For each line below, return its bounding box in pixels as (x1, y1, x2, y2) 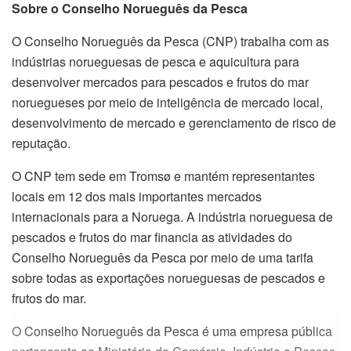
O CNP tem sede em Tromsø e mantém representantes (12, 166, 315, 185)
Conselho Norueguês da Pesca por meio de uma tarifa (12, 248, 313, 266)
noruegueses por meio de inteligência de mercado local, (12, 92, 323, 111)
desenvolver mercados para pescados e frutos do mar (12, 72, 309, 91)
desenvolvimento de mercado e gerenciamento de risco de (12, 113, 336, 132)
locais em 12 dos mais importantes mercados (12, 186, 262, 205)
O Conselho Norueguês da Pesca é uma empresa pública (12, 321, 332, 340)
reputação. (12, 133, 71, 152)
